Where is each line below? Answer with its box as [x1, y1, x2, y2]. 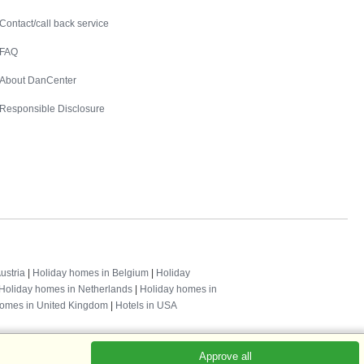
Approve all [198, 350, 252, 362]
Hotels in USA [115, 299, 177, 311]
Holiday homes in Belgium [32, 266, 149, 279]
